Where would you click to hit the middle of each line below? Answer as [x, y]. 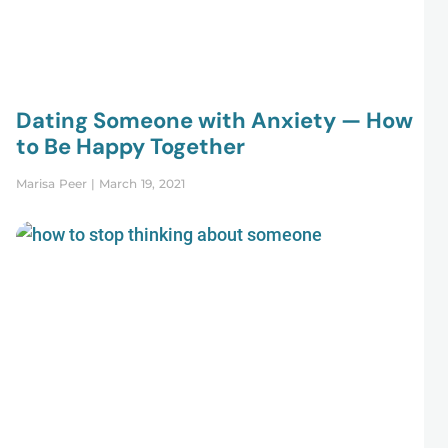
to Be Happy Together [130, 147]
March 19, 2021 [139, 184]
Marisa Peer [53, 184]
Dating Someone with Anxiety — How [214, 121]
